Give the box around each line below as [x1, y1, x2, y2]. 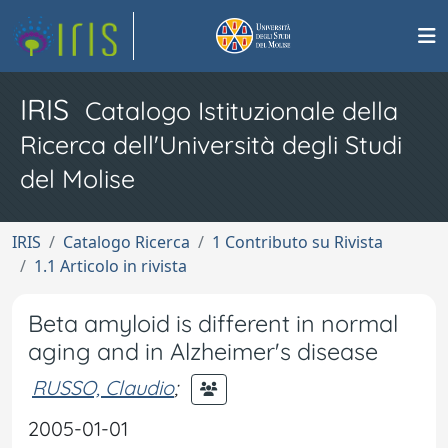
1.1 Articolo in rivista [34, 255, 187, 277]
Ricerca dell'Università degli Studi [20, 129, 402, 160]
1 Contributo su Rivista [212, 231, 383, 253]
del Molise [20, 163, 135, 194]
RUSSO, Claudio [32, 374, 174, 400]
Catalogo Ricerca [63, 231, 190, 253]
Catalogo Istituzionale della [85, 95, 398, 126]
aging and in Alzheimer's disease [28, 337, 378, 366]
